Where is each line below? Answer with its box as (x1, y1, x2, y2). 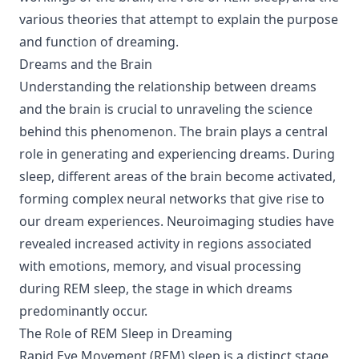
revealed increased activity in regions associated (19, 235, 312, 252)
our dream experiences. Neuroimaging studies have (19, 212, 334, 230)
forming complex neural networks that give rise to (19, 190, 325, 208)
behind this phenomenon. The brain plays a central (19, 123, 328, 140)
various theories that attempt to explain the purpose (19, 10, 338, 28)
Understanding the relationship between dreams (19, 78, 317, 95)
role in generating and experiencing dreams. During (19, 145, 335, 163)
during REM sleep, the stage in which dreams (19, 280, 292, 297)
